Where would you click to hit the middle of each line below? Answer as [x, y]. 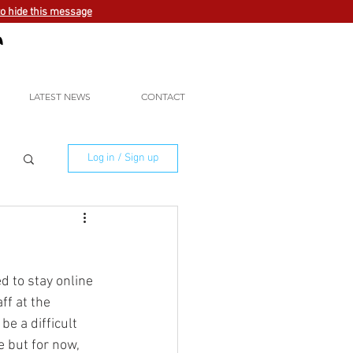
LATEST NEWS [60, 97]
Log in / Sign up [123, 158]
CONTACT [163, 97]
